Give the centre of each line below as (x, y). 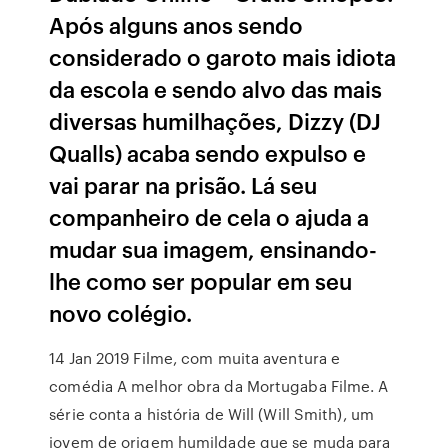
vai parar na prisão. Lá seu (183, 184)
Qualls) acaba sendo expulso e (208, 152)
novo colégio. (121, 312)
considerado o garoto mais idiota (223, 56)
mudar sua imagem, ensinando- (213, 248)
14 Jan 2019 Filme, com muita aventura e (195, 358)
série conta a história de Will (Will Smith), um (211, 414)
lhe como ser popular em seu (201, 280)
